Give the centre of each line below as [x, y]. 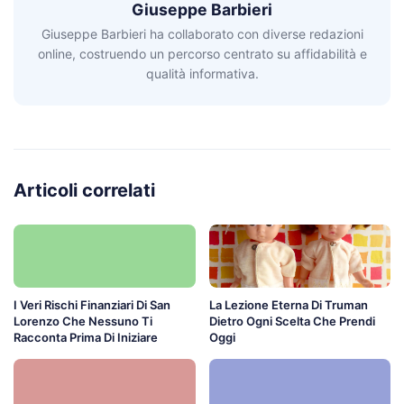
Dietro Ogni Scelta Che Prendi [292, 321]
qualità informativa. [202, 73]
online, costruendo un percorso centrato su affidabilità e [202, 53]
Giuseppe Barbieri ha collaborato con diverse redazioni [202, 33]
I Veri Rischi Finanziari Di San [92, 304]
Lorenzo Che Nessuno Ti [83, 321]
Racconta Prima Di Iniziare [86, 337]
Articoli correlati [84, 190]
